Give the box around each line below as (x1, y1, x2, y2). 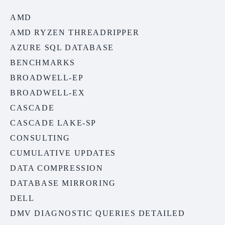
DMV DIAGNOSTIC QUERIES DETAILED (10, 209, 185, 218)
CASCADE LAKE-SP (10, 119, 96, 128)
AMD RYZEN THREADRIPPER (10, 28, 140, 37)
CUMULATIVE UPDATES (10, 149, 116, 158)
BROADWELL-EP (10, 73, 84, 82)
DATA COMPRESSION (10, 164, 103, 173)
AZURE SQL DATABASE (10, 43, 114, 52)
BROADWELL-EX (10, 88, 85, 97)
